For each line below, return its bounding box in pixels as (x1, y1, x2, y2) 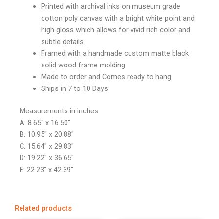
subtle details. (41, 37, 85, 46)
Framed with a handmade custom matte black (41, 48, 189, 58)
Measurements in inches (20, 106, 98, 115)
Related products (15, 204, 72, 213)
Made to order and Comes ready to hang (41, 72, 171, 81)
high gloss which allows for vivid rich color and (41, 25, 190, 34)
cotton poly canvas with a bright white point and (41, 13, 195, 22)
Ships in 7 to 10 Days (41, 84, 108, 93)
